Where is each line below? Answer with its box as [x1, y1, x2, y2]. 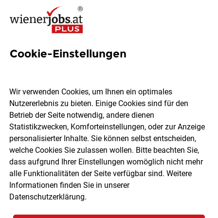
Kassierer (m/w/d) [10, 57, 134, 73]
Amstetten [10, 127, 45, 137]
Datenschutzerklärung [9, 192, 85, 202]
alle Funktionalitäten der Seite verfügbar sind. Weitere [9, 169, 192, 179]
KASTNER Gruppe [30, 92, 91, 101]
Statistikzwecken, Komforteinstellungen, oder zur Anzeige [9, 122, 205, 132]
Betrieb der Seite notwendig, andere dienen [9, 110, 155, 120]
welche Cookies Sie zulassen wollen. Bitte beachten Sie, [9, 145, 200, 155]
